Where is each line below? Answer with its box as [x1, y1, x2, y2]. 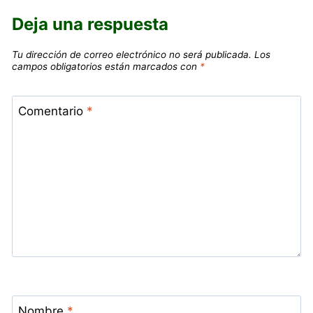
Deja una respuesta [12, 14, 169, 35]
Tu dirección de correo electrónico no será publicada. [12, 49, 252, 61]
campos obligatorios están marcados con [12, 61, 201, 73]
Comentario [17, 103, 87, 118]
